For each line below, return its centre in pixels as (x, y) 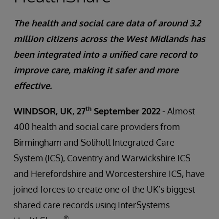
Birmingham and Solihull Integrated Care (94, 142)
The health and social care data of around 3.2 (107, 23)
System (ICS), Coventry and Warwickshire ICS (102, 158)
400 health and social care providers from (97, 127)
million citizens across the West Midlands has (109, 39)
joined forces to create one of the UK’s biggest (104, 189)
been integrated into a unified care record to (106, 54)
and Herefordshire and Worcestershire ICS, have (109, 174)
